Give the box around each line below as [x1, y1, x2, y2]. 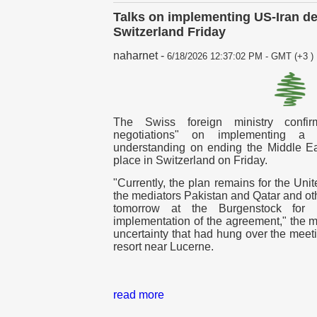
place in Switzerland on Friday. [113, 154, 267, 167]
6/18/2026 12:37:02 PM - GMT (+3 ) [167, 51, 313, 62]
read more [113, 289, 164, 301]
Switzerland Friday [113, 25, 226, 40]
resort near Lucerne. [113, 241, 214, 253]
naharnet [113, 50, 158, 62]
